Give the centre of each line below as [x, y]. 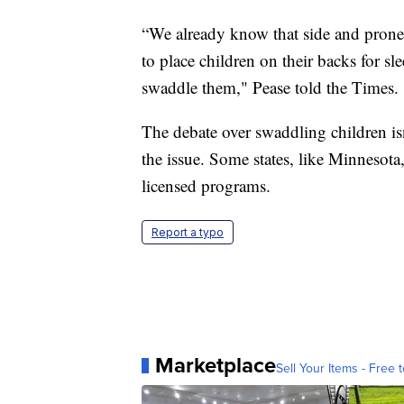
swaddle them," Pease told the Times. [270, 87]
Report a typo [188, 233]
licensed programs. [206, 186]
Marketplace [216, 366]
